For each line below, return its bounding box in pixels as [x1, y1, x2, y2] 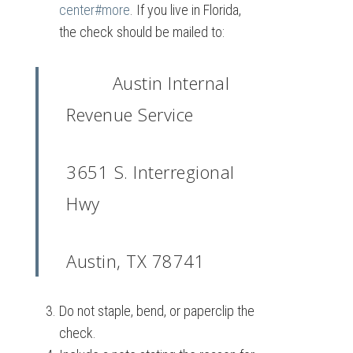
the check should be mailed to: [58, 24, 225, 40]
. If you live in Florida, [129, 2, 241, 18]
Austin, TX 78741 [66, 249, 206, 273]
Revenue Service [66, 102, 194, 126]
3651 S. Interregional [66, 160, 235, 184]
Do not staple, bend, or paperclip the [58, 303, 255, 319]
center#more [58, 2, 130, 18]
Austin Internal [66, 71, 230, 95]
